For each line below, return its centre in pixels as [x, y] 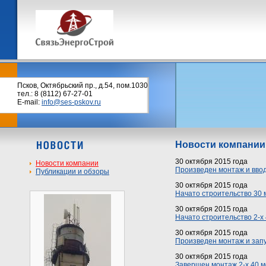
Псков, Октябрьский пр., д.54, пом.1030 [83, 85]
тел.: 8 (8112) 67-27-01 [55, 94]
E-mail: [29, 102]
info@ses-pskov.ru [71, 102]
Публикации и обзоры [72, 172]
